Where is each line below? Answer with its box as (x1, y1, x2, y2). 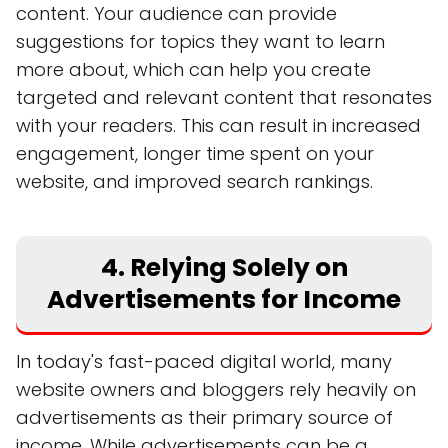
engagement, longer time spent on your (16, 140, 374, 166)
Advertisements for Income (47, 281, 401, 317)
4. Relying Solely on (100, 249, 348, 285)
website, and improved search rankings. (16, 168, 373, 194)
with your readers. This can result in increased (16, 112, 421, 138)
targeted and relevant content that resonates (16, 84, 432, 110)
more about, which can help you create (16, 56, 371, 82)
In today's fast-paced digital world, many (16, 348, 392, 374)
